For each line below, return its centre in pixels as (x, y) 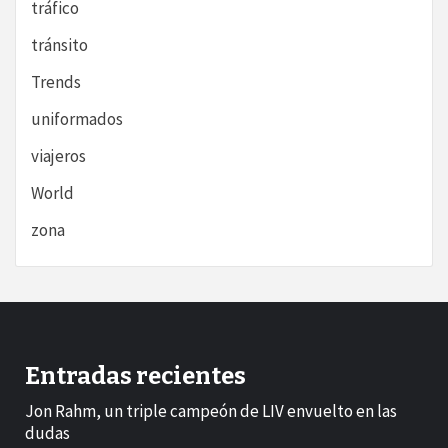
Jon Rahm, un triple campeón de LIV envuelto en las (211, 411)
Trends (56, 82)
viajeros (58, 156)
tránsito (59, 45)
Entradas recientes (135, 376)
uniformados (77, 119)
